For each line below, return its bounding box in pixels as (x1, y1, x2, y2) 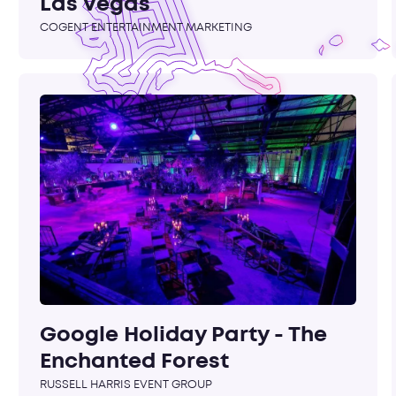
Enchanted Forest (40, 353, 230, 372)
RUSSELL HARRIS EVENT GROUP (40, 380, 213, 391)
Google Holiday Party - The (40, 326, 328, 346)
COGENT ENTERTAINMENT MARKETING (40, 23, 253, 34)
